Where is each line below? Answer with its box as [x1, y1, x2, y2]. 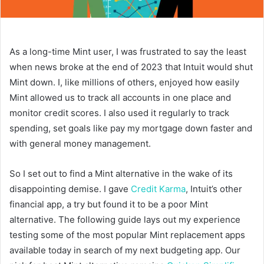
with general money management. [9, 137, 151, 149]
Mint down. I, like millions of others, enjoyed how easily [9, 76, 239, 88]
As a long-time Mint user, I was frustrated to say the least [9, 45, 246, 57]
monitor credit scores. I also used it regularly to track [9, 107, 229, 118]
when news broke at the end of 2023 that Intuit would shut [9, 61, 253, 72]
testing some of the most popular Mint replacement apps [9, 229, 245, 240]
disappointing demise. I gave [9, 183, 131, 194]
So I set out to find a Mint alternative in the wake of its [9, 167, 233, 179]
